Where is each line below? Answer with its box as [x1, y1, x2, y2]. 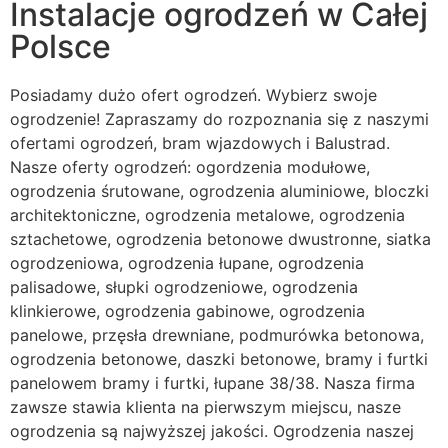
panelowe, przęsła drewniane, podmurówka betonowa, [10, 325, 424, 346]
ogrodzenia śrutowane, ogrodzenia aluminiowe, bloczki [10, 181, 429, 202]
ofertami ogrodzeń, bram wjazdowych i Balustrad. [10, 133, 395, 154]
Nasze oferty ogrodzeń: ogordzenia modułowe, [10, 157, 370, 178]
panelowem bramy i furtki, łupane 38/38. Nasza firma [10, 373, 415, 394]
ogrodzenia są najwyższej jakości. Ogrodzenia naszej [10, 421, 414, 442]
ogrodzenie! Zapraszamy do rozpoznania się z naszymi [10, 109, 429, 130]
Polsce [10, 27, 111, 67]
